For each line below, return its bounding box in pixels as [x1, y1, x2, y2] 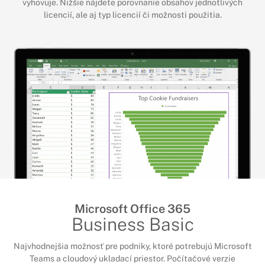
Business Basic [71, 213, 194, 235]
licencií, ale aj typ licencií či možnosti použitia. [43, 9, 222, 20]
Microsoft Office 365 [75, 201, 190, 216]
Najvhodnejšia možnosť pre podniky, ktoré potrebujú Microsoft [13, 241, 252, 251]
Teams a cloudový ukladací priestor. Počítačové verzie [30, 253, 235, 263]
